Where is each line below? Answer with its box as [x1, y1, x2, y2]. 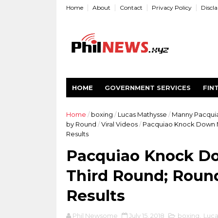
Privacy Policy [151, 4, 192, 11]
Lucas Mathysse [117, 110, 167, 118]
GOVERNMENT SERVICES [104, 84, 191, 91]
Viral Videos [101, 120, 138, 128]
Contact [119, 4, 143, 11]
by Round [66, 120, 96, 128]
